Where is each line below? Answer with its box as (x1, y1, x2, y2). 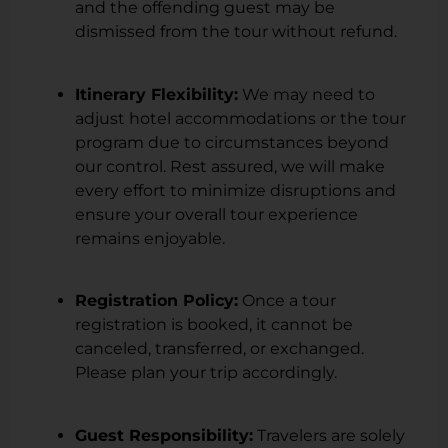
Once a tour (238, 291, 336, 311)
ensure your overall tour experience (75, 204, 358, 224)
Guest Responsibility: (75, 425, 253, 445)
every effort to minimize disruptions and (75, 180, 396, 200)
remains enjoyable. (75, 228, 225, 248)
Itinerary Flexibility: (75, 84, 238, 104)
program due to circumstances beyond (75, 132, 389, 152)
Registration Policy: (75, 291, 238, 311)
